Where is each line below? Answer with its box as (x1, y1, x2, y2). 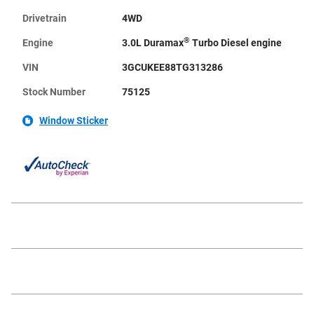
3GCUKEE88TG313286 (121, 62, 223, 74)
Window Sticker (39, 115, 108, 127)
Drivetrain (22, 13, 67, 25)
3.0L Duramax (121, 37, 184, 49)
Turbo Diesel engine (189, 37, 282, 49)
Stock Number (22, 86, 86, 98)
